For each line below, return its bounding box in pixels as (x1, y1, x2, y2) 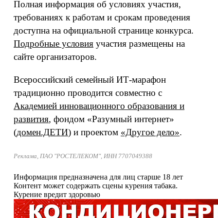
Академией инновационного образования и (14, 101, 184, 111)
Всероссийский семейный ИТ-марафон (14, 74, 166, 85)
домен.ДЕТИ (17, 127, 68, 137)
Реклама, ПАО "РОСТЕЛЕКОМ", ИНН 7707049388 (14, 153, 152, 160)
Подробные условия (14, 38, 93, 49)
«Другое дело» (121, 127, 180, 137)
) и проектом (68, 127, 121, 137)
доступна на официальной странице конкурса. (14, 25, 194, 36)
